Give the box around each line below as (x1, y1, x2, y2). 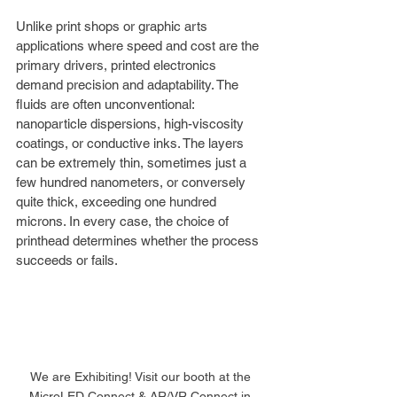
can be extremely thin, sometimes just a (16, 155, 250, 170)
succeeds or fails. (16, 253, 118, 268)
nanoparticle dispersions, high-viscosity (16, 116, 247, 131)
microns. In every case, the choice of (16, 214, 232, 229)
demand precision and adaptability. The (16, 77, 242, 92)
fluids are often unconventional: (16, 97, 198, 112)
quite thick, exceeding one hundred (16, 194, 220, 209)
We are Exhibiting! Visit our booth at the (29, 370, 254, 384)
